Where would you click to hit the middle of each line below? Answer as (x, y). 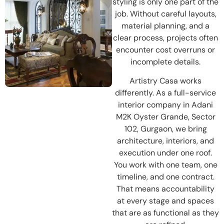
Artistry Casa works (165, 80)
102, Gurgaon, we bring (165, 128)
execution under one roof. (165, 152)
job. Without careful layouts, (165, 13)
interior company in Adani (165, 104)
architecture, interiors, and (165, 140)
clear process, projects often (165, 37)
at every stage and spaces (165, 200)
